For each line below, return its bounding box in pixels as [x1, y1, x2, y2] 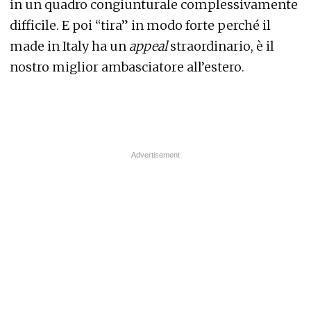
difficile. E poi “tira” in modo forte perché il [10, 17, 271, 34]
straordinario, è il [170, 38, 274, 55]
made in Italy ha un [10, 38, 129, 55]
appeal [129, 38, 170, 55]
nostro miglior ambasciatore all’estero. [10, 59, 244, 76]
